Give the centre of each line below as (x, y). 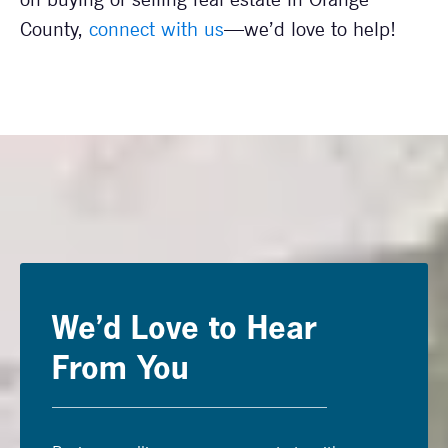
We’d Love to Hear (184, 330)
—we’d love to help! (310, 28)
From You (120, 370)
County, (54, 28)
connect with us (156, 28)
